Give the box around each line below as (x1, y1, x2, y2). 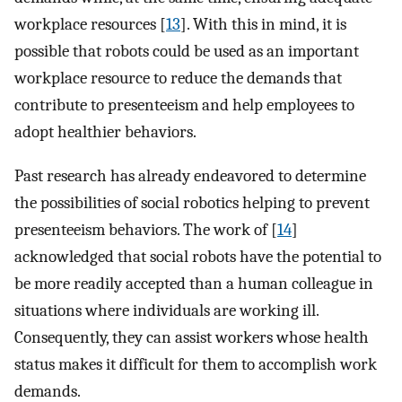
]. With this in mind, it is (180, 13, 346, 34)
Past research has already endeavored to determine (14, 165, 366, 186)
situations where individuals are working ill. (14, 300, 319, 320)
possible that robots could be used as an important (14, 40, 359, 61)
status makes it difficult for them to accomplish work (14, 354, 377, 374)
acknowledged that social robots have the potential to (14, 246, 381, 267)
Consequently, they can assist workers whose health (14, 327, 369, 347)
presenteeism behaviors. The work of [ (14, 219, 277, 240)
